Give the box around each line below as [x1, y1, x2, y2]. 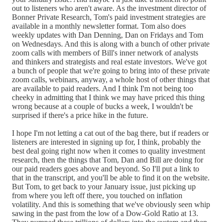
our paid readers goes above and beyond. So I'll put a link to [12, 164, 199, 173]
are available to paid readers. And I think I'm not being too [12, 84, 193, 93]
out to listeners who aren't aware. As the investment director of [12, 3, 206, 12]
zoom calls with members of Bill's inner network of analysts [12, 48, 198, 57]
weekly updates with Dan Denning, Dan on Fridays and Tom [12, 30, 203, 39]
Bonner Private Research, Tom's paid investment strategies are [12, 12, 206, 21]
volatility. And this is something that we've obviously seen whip [12, 200, 210, 209]
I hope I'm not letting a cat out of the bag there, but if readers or [12, 128, 209, 137]
